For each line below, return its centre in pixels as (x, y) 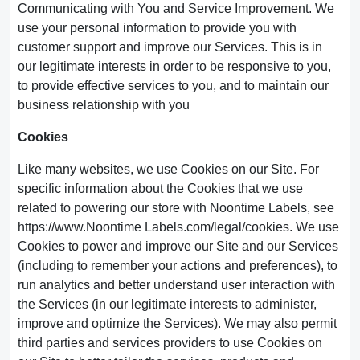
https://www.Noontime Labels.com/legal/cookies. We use (178, 227)
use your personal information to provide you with (157, 28)
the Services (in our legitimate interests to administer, (167, 304)
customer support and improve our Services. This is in (170, 47)
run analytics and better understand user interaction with (176, 285)
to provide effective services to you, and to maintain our (173, 86)
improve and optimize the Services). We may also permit (177, 323)
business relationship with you (104, 105)
